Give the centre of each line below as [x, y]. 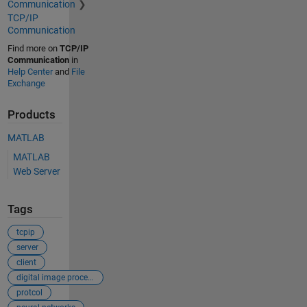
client [26, 263]
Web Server [36, 171]
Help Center [30, 72]
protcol [29, 293]
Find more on [33, 49]
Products [31, 115]
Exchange [26, 84]
